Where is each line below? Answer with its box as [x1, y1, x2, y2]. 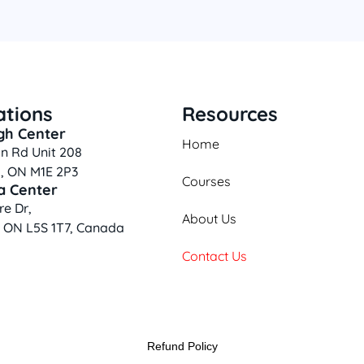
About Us [182, 210, 236, 227]
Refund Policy [146, 340, 218, 353]
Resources [182, 102, 278, 126]
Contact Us [182, 248, 247, 264]
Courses [182, 173, 231, 189]
